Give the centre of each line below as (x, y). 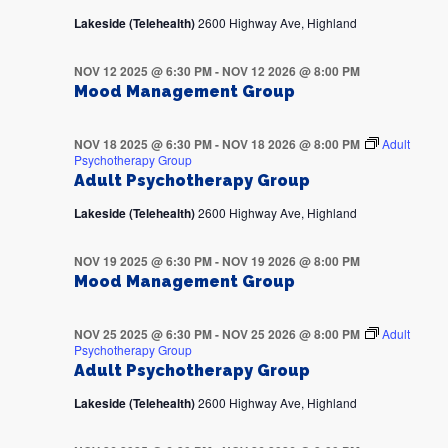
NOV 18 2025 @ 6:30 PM (142, 144)
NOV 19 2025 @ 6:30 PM (142, 261)
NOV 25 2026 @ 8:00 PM (290, 334)
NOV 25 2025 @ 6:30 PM (142, 334)
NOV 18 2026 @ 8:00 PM (290, 144)
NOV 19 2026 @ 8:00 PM (290, 261)
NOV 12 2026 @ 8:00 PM (290, 71)
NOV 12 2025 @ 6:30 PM (142, 71)
